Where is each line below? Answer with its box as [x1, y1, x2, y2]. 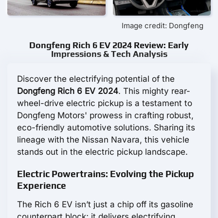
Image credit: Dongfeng [122, 21, 203, 31]
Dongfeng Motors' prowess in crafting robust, [17, 110, 194, 121]
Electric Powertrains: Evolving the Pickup [17, 168, 194, 180]
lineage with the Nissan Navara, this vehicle [17, 135, 189, 145]
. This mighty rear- [118, 86, 190, 96]
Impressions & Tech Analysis [51, 49, 167, 59]
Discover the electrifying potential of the [17, 74, 175, 84]
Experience [17, 180, 66, 191]
